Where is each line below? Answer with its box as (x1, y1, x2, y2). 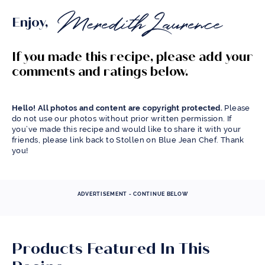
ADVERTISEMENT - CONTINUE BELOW (77, 190, 188, 197)
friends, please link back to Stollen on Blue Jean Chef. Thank (12, 135, 244, 144)
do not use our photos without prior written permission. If (12, 114, 232, 123)
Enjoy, (12, 14, 51, 30)
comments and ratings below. (12, 63, 188, 79)
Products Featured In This (12, 238, 210, 258)
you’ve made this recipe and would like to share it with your (12, 124, 241, 134)
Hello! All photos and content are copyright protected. (12, 103, 223, 112)
